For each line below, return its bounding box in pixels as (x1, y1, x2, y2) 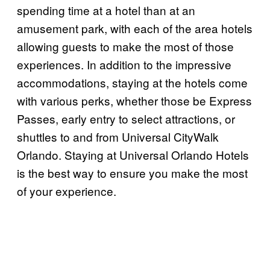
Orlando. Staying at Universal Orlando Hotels (17, 146, 249, 163)
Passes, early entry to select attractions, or (17, 110, 235, 127)
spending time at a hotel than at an (17, 2, 195, 19)
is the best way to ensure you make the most (17, 165, 248, 181)
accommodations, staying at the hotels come (17, 74, 248, 91)
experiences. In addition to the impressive (17, 56, 231, 73)
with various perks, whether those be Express (17, 92, 252, 109)
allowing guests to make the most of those (17, 38, 234, 55)
